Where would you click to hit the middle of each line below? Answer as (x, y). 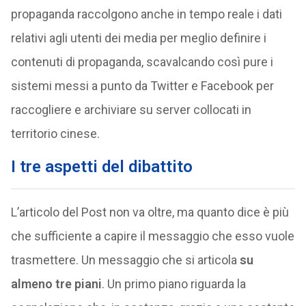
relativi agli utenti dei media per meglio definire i (138, 38)
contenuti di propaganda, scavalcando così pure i (142, 62)
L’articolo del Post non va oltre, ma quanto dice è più (150, 212)
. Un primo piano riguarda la (173, 284)
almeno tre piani (56, 284)
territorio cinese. (55, 134)
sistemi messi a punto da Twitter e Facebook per (142, 86)
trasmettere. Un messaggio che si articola (124, 260)
